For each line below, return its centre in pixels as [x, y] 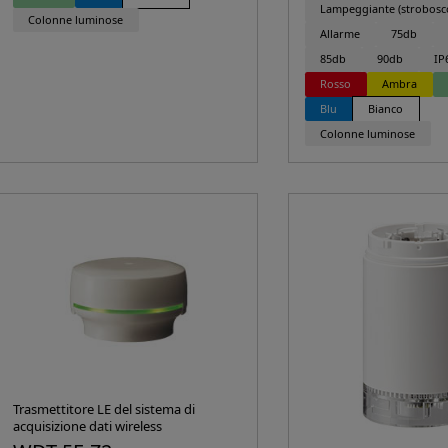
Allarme [340, 34]
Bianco [386, 108]
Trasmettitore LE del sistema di [103, 409]
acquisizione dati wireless [87, 426]
